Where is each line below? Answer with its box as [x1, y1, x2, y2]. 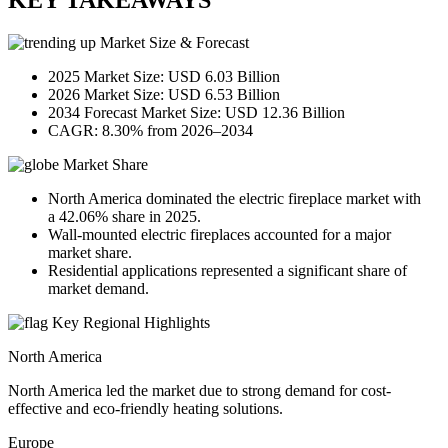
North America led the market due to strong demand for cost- [8, 382, 391, 400]
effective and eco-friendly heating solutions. [8, 400, 283, 418]
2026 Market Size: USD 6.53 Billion [48, 86, 280, 104]
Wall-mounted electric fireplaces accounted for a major [48, 226, 391, 244]
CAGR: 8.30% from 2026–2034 [48, 122, 253, 140]
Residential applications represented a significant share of [48, 262, 407, 280]
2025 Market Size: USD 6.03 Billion [48, 68, 280, 86]
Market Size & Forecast [96, 34, 249, 52]
